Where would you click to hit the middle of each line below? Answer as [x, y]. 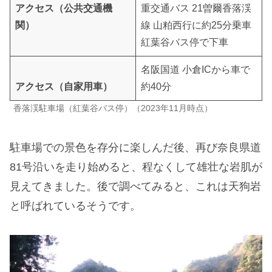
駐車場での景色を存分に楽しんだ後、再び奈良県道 [135, 147]
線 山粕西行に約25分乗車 [196, 25]
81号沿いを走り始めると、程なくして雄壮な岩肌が [136, 167]
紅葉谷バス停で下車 [185, 42]
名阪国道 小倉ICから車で [195, 69]
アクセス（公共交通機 [64, 8]
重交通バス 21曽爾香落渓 [196, 8]
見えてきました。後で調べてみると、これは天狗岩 [135, 186]
